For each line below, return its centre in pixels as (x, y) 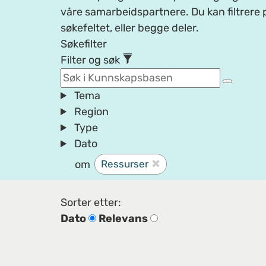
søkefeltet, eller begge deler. (130, 28)
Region (92, 112)
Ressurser (125, 164)
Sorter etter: (91, 202)
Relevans (123, 218)
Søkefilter (84, 44)
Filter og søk (91, 60)
